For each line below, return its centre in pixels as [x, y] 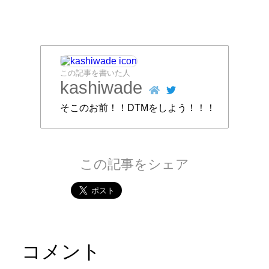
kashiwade [101, 88]
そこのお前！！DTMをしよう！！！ [138, 108]
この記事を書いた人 [95, 73]
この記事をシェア [134, 165]
